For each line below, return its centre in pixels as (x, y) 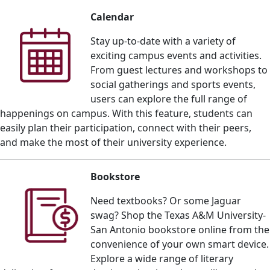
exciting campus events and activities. (176, 55)
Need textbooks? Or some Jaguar (166, 200)
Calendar (112, 17)
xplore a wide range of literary (165, 258)
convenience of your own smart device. (180, 244)
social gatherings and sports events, (173, 84)
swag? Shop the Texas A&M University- (178, 215)
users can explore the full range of (169, 99)
